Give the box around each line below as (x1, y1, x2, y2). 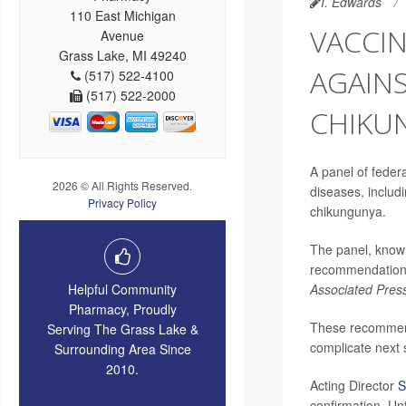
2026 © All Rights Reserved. (53, 177, 192, 193)
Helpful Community (68, 279, 177, 298)
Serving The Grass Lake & (46, 319, 198, 338)
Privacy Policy (88, 194, 157, 210)
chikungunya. (309, 202, 386, 220)
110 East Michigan (69, 5, 176, 24)
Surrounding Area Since (53, 339, 191, 358)
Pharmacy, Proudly (68, 299, 177, 318)
